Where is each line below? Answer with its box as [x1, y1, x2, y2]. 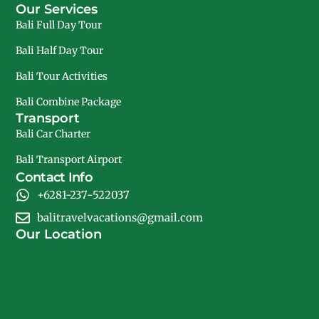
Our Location [16, 226, 103, 243]
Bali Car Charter [16, 127, 91, 141]
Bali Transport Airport [16, 153, 122, 167]
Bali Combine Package [16, 95, 122, 109]
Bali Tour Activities [16, 70, 108, 83]
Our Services [16, 1, 98, 18]
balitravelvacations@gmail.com [37, 211, 204, 225]
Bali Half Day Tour [16, 44, 104, 58]
